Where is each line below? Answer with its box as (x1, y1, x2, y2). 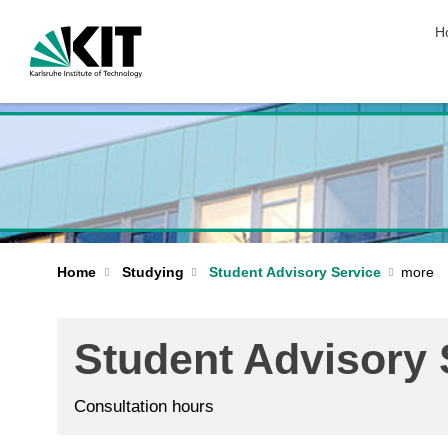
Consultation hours (74, 397, 214, 417)
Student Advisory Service (209, 264, 381, 280)
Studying (121, 264, 184, 280)
